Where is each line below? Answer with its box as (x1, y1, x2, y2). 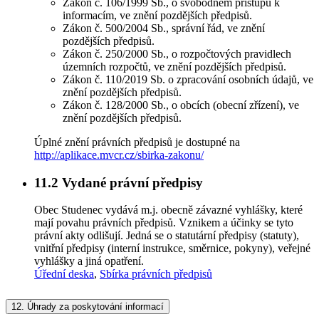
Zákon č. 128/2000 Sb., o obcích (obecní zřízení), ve (63, 99, 299, 111)
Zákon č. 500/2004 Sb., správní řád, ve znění (63, 22, 265, 34)
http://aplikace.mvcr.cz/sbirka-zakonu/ (34, 149, 204, 161)
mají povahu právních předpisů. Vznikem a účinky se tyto (34, 216, 293, 229)
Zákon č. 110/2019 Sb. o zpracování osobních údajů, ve (63, 73, 313, 85)
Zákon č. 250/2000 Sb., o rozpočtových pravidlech (63, 48, 291, 60)
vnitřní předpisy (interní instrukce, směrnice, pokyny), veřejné (34, 242, 310, 255)
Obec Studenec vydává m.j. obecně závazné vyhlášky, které (34, 204, 303, 216)
